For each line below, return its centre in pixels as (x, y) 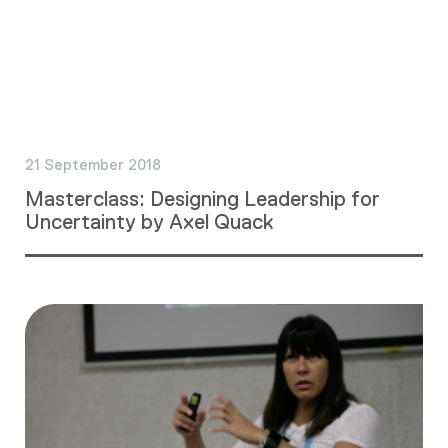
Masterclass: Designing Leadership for (202, 198)
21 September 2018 (93, 164)
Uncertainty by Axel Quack (149, 221)
